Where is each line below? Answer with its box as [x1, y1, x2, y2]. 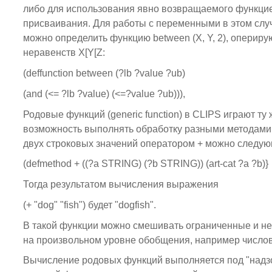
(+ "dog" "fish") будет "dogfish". [22, 199, 156, 210]
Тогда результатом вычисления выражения [22, 179, 219, 189]
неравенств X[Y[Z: [22, 47, 105, 58]
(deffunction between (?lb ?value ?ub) [22, 68, 185, 78]
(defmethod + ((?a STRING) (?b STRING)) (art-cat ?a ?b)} [22, 158, 268, 169]
